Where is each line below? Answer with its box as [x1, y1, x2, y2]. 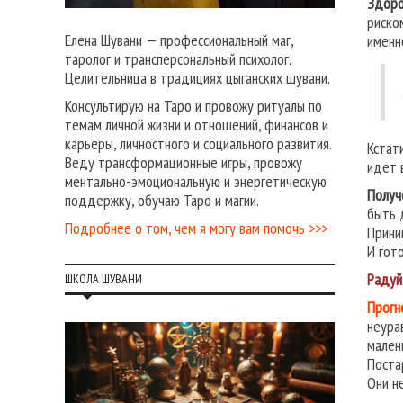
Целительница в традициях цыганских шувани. [65, 67, 330, 89]
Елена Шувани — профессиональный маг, [65, 30, 293, 51]
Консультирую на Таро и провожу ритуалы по [65, 95, 322, 117]
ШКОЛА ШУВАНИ [65, 271, 142, 288]
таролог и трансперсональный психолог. [65, 49, 291, 70]
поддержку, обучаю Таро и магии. [65, 190, 259, 211]
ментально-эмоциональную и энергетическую [65, 171, 327, 193]
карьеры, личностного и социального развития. [65, 133, 331, 155]
